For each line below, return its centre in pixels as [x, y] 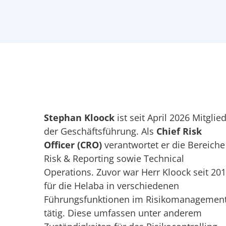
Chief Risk [179, 131]
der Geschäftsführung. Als [100, 131]
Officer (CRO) [73, 145]
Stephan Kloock [79, 118]
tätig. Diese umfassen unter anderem [123, 213]
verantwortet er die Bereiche [163, 145]
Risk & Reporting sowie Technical [114, 159]
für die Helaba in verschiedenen [111, 186]
